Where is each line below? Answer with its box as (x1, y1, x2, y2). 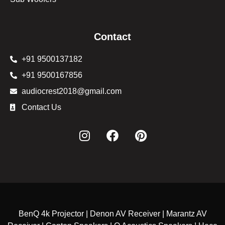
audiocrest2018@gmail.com (21, 86, 122, 95)
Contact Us (21, 102, 61, 111)
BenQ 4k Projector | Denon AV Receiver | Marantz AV (18, 209, 207, 218)
